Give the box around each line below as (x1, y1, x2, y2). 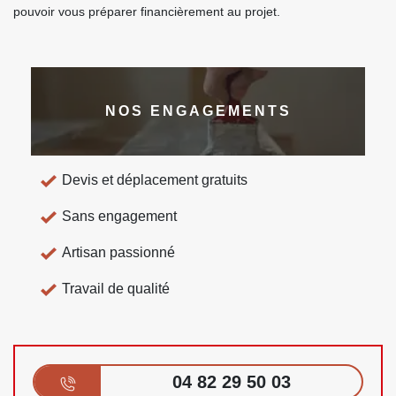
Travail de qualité (62, 281, 170, 297)
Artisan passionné (62, 245, 175, 261)
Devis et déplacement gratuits (62, 172, 247, 188)
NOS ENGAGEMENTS (104, 103, 292, 119)
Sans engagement (62, 209, 177, 225)
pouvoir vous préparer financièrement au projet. (13, 4, 280, 19)
